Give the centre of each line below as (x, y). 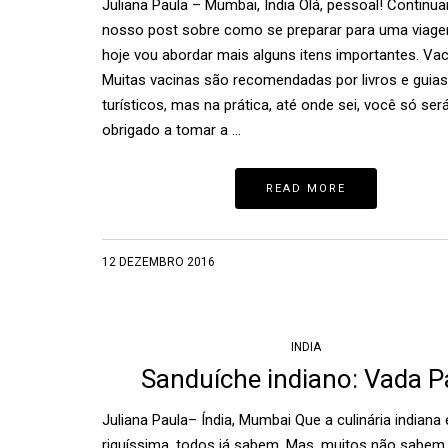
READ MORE (306, 188)
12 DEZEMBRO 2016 (158, 261)
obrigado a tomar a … (171, 129)
